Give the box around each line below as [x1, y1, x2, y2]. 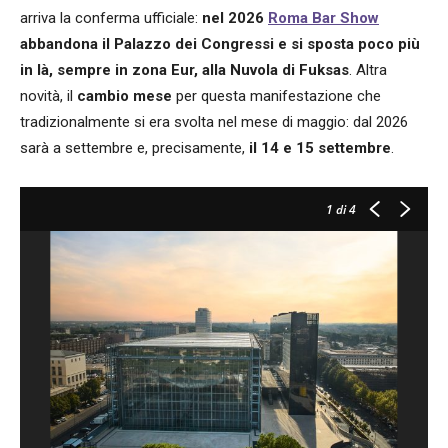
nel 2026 [202, 8, 268, 27]
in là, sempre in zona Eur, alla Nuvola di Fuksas [20, 60, 349, 79]
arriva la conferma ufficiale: [20, 8, 202, 27]
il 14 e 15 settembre [249, 138, 391, 157]
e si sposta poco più [278, 34, 420, 53]
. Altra [349, 60, 387, 79]
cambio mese [77, 86, 172, 105]
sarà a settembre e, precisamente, [20, 138, 249, 157]
